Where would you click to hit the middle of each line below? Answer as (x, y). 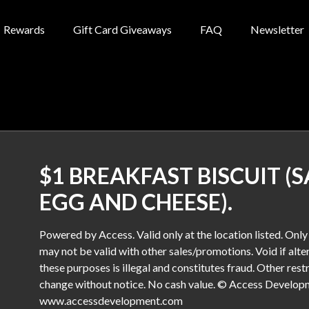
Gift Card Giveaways (123, 29)
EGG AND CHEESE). (136, 202)
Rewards (24, 29)
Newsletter (278, 29)
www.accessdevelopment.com (111, 300)
